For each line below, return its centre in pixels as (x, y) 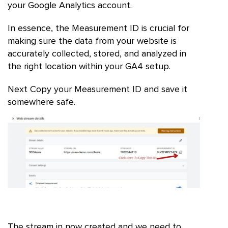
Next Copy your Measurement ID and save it (97, 89)
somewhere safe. (41, 102)
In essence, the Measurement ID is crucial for (98, 28)
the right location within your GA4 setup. (89, 66)
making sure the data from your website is (92, 41)
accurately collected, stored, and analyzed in (97, 54)
